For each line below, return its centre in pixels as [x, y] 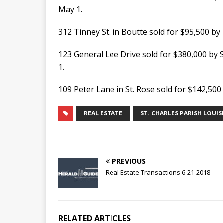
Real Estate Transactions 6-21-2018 [158, 172]
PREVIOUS [129, 161]
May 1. [70, 9]
